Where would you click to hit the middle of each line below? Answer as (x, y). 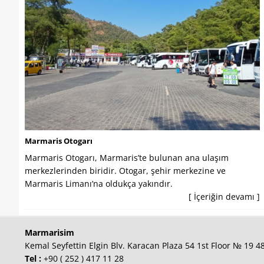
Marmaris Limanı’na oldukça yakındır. (99, 183)
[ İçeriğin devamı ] (224, 196)
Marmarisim (49, 232)
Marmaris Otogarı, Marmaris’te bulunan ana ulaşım (127, 157)
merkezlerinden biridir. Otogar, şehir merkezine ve (125, 170)
